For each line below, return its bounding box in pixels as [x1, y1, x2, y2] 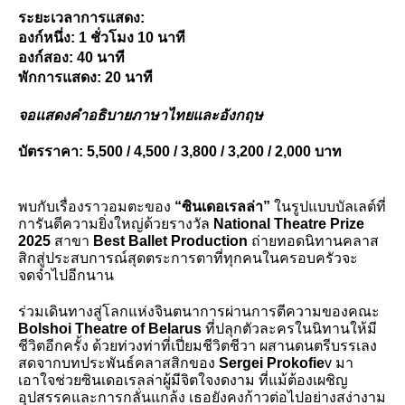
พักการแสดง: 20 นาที [18, 69, 153, 85]
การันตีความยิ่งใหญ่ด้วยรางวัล [18, 215, 213, 231]
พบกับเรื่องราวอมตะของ [18, 198, 174, 214]
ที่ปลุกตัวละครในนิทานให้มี [205, 320, 377, 336]
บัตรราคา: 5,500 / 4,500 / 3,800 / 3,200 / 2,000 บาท [18, 143, 342, 159]
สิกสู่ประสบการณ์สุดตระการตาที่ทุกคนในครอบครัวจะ [18, 250, 358, 266]
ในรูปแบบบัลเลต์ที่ [270, 198, 386, 214]
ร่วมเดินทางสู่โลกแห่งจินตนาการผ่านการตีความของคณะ [18, 303, 380, 319]
